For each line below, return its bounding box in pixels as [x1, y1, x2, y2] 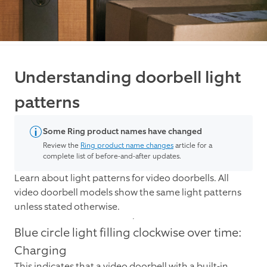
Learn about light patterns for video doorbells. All [14, 172, 229, 185]
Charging [14, 243, 67, 259]
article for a [173, 141, 212, 151]
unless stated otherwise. [14, 200, 120, 213]
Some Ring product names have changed [43, 126, 202, 138]
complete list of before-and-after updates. [43, 151, 181, 162]
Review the [43, 141, 80, 151]
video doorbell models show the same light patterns [14, 186, 241, 199]
